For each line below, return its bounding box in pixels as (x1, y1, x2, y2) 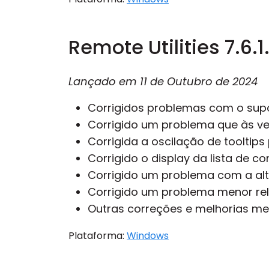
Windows (127, 229, 169, 243)
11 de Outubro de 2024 (140, 74, 258, 89)
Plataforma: (68, 229, 127, 243)
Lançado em (68, 74, 140, 89)
